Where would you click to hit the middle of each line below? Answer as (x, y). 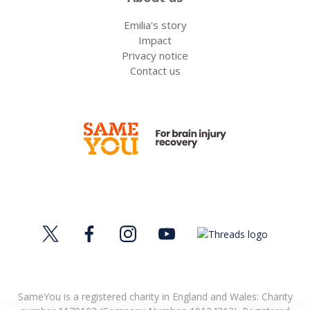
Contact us (155, 71)
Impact (155, 40)
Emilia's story (155, 25)
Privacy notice (155, 56)
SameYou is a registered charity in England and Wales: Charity (155, 297)
